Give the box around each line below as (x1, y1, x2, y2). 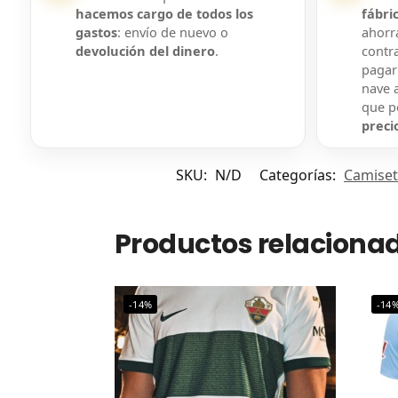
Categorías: (259, 165, 339, 186)
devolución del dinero (75, 42, 215, 60)
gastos (75, 23, 117, 42)
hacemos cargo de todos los (75, 4, 253, 23)
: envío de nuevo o (116, 23, 228, 42)
